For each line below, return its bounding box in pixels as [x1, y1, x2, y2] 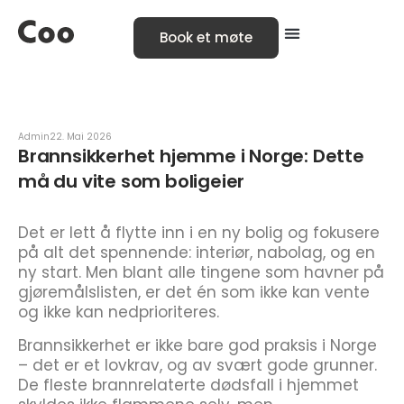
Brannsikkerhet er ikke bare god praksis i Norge [18, 335, 377, 356]
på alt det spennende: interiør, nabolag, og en [18, 242, 375, 263]
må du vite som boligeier [18, 169, 245, 194]
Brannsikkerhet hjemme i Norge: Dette [18, 143, 364, 169]
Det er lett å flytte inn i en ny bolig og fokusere [18, 222, 380, 243]
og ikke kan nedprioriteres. [18, 301, 224, 323]
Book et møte [160, 28, 253, 47]
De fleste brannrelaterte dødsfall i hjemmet [18, 374, 359, 396]
